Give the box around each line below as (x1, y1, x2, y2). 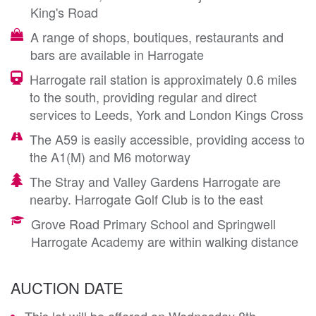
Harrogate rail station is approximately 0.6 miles (30, 69, 297, 88)
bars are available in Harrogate (30, 44, 204, 63)
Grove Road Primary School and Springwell (31, 214, 276, 233)
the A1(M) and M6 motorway (30, 147, 190, 166)
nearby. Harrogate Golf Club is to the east (30, 189, 263, 208)
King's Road (30, 2, 98, 21)
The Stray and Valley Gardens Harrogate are (30, 171, 281, 190)
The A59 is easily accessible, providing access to (30, 129, 305, 148)
